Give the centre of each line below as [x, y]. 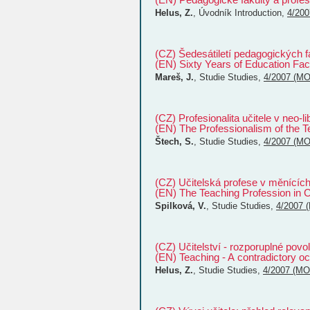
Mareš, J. [174, 77]
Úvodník [217, 13]
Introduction [258, 13]
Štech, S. [174, 142]
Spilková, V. [181, 206]
